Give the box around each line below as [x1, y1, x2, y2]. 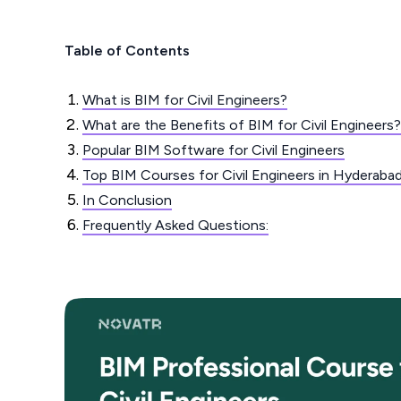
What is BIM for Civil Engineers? [82, 90, 287, 108]
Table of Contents [64, 41, 190, 59]
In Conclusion [82, 191, 172, 209]
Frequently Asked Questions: [82, 216, 269, 234]
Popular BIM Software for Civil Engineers [82, 141, 345, 158]
